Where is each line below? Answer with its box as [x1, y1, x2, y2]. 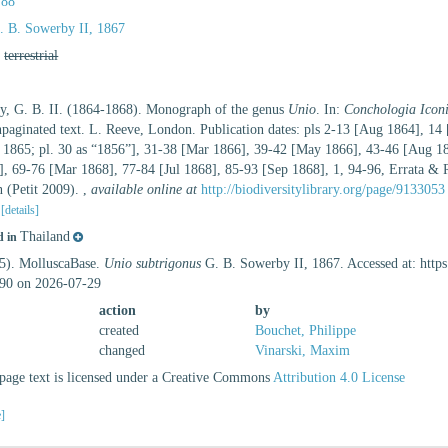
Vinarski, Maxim [254, 343, 350, 358]
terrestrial [4, 48, 59, 63]
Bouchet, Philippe [254, 323, 356, 338]
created [99, 323, 140, 338]
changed [99, 343, 146, 358]
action [99, 303, 137, 318]
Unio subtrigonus [104, 256, 202, 271]
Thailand [20, 229, 71, 244]
